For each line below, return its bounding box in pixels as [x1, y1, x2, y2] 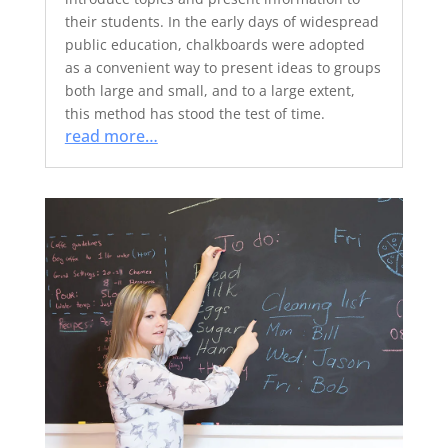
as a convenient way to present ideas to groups [64, 58, 381, 77]
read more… [64, 125, 158, 147]
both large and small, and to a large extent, [64, 81, 355, 100]
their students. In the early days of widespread [64, 12, 379, 31]
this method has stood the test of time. [64, 104, 325, 123]
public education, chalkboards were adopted [64, 35, 365, 54]
